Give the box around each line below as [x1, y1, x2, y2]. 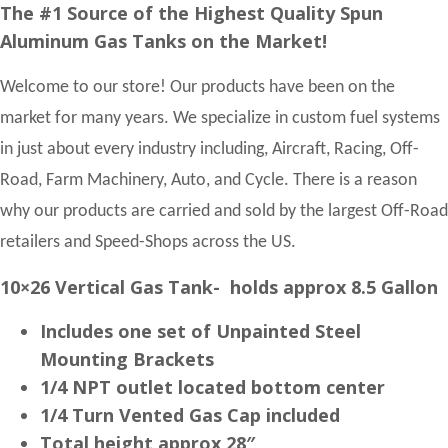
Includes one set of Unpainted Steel [40, 318, 361, 343]
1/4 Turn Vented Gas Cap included [40, 402, 340, 427]
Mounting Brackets [40, 346, 214, 371]
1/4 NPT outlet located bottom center [40, 374, 385, 399]
